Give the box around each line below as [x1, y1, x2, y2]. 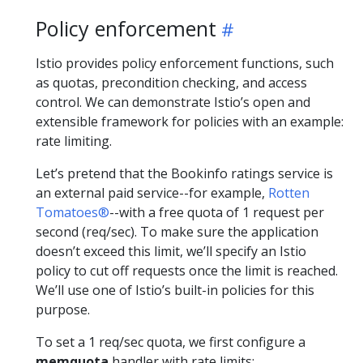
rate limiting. [36, 132, 112, 150]
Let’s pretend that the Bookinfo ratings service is [36, 164, 333, 182]
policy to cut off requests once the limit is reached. [36, 262, 338, 280]
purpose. [36, 301, 90, 318]
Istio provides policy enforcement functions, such [36, 54, 334, 72]
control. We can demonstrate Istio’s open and [36, 93, 310, 111]
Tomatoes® [36, 203, 109, 221]
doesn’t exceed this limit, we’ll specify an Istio [36, 242, 306, 260]
